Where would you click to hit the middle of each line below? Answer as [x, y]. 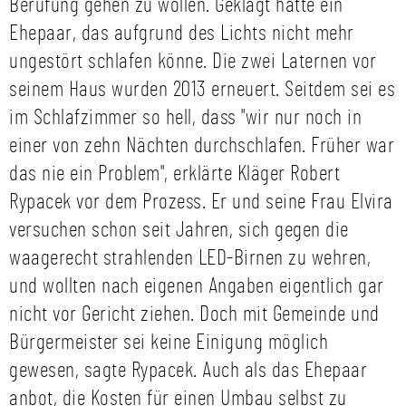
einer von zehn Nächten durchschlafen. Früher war [202, 146]
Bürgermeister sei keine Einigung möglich [169, 343]
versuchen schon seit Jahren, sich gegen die [179, 230]
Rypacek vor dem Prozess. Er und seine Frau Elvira [201, 202]
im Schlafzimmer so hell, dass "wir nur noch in [185, 118]
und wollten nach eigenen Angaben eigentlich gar [197, 286]
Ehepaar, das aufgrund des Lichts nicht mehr [182, 34]
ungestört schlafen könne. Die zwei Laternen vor [193, 62]
